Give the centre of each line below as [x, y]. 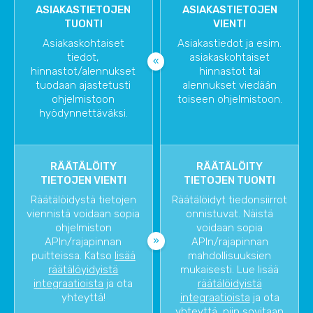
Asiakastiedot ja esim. [230, 43]
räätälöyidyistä [83, 269]
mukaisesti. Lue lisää [230, 269]
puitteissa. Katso [73, 255]
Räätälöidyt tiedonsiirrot [230, 199]
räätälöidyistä [230, 283]
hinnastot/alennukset [83, 71]
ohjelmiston [83, 227]
